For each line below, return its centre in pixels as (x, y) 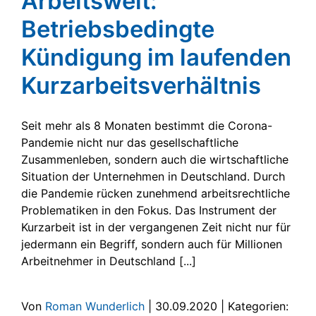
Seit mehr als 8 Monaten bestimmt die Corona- (147, 125)
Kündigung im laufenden (156, 57)
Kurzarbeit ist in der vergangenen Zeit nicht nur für (156, 227)
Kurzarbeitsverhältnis (141, 85)
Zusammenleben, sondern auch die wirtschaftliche (155, 159)
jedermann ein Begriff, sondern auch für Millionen (152, 244)
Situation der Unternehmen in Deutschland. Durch (153, 176)
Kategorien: (258, 306)
